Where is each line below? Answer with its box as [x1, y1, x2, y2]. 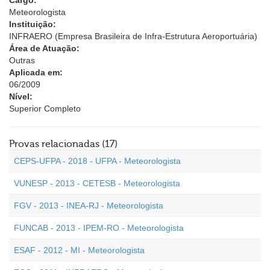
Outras [9, 55, 35, 65]
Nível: [9, 92, 33, 101]
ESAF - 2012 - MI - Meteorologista [14, 245, 145, 255]
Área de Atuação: [9, 43, 80, 53]
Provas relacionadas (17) [9, 139, 118, 149]
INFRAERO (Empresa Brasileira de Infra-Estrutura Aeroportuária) [9, 31, 257, 41]
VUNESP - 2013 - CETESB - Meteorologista [14, 178, 180, 188]
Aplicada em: [9, 67, 63, 77]
